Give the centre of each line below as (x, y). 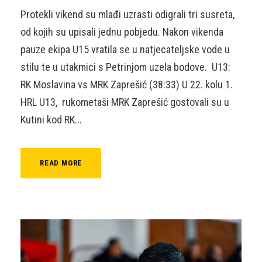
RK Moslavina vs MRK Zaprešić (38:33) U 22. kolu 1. (127, 84)
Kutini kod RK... (51, 119)
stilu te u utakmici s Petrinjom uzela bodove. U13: (125, 67)
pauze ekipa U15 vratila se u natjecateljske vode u (125, 49)
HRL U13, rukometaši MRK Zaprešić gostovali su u (125, 102)
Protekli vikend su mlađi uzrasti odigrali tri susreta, (127, 14)
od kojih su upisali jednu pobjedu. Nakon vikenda (122, 32)
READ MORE (61, 163)
